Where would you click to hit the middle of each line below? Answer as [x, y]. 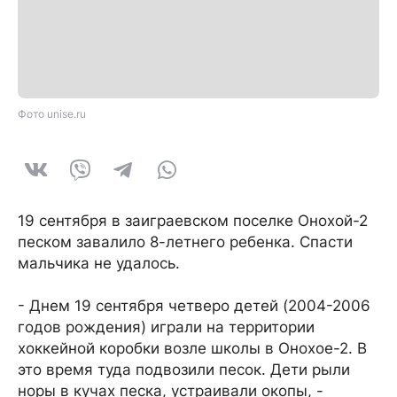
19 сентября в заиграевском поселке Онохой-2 [193, 221]
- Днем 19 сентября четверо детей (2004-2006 [194, 306]
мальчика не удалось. [99, 263]
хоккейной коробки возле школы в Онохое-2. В [192, 348]
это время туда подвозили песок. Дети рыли [184, 370]
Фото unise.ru [52, 114]
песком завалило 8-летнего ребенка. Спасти [185, 242]
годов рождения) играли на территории [166, 327]
